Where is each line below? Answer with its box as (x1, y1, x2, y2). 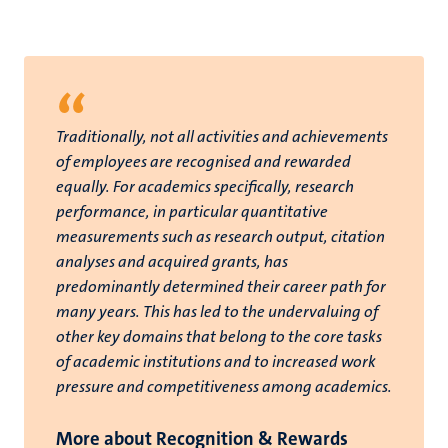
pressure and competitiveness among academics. (56, 376, 392, 397)
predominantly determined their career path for (56, 276, 386, 297)
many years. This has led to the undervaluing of (56, 301, 378, 322)
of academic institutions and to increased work (56, 351, 376, 372)
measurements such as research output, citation (56, 226, 385, 247)
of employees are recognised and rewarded (56, 151, 351, 172)
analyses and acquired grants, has (56, 251, 288, 272)
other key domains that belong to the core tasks (56, 326, 382, 347)
